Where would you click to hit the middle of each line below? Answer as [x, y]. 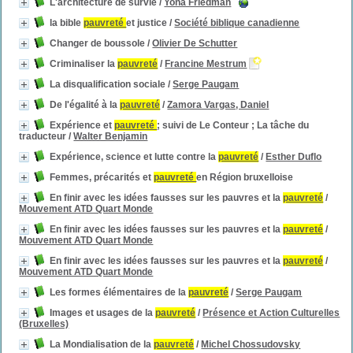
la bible [67, 23]
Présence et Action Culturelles [271, 313]
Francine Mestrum [206, 64]
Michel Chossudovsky [251, 344]
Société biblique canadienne [237, 23]
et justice [147, 23]
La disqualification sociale [108, 84]
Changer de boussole [98, 43]
